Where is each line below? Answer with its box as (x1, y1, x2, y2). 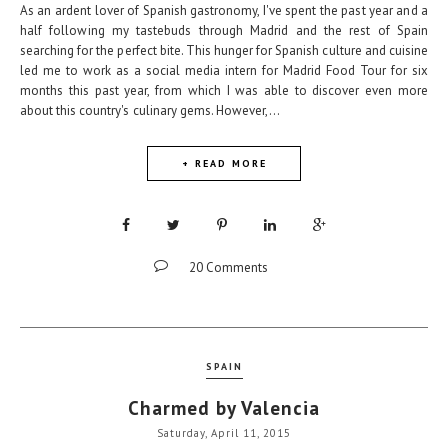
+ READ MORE (181, 157, 267, 171)
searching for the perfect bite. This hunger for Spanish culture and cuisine (20, 42, 428, 60)
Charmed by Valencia (128, 395, 320, 420)
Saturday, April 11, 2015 (157, 425, 291, 440)
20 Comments (188, 259, 268, 277)
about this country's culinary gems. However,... (20, 102, 281, 120)
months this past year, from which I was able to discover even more (20, 82, 428, 100)
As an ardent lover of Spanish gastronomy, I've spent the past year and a (20, 2, 428, 20)
